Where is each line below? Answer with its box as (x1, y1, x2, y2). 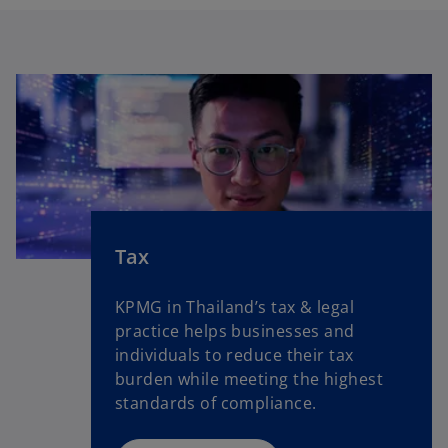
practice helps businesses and (114, 319, 355, 342)
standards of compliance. (114, 391, 317, 414)
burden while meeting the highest (114, 367, 383, 390)
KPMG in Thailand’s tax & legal (114, 295, 355, 318)
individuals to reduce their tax (114, 343, 354, 366)
